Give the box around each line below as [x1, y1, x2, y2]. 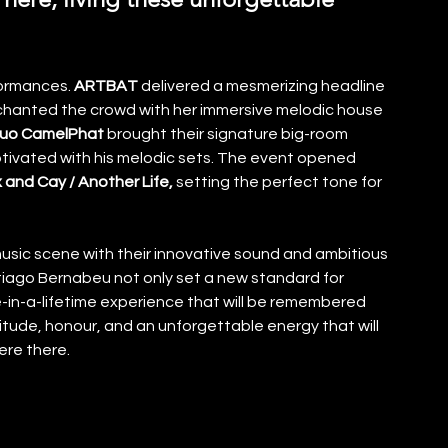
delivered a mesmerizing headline [138, 77, 388, 94]
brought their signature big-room [104, 125, 351, 142]
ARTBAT [71, 77, 138, 94]
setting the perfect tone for [176, 173, 385, 190]
